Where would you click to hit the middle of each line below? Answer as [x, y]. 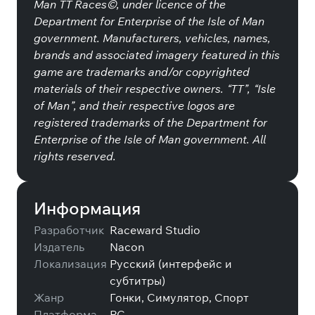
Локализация [70, 264]
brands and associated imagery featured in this [157, 55]
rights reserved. [75, 156]
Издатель [59, 247]
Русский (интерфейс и [171, 264]
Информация [87, 208]
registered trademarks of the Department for [150, 122]
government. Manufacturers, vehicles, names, [152, 38]
